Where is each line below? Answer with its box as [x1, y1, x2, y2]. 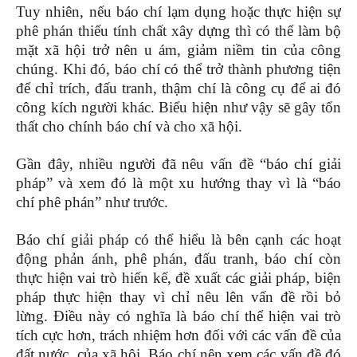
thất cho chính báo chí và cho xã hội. [16, 118, 242, 135]
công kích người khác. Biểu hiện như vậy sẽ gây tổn [16, 99, 341, 116]
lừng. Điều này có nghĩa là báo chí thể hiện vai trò [16, 308, 341, 325]
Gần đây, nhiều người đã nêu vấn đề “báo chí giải [16, 155, 341, 173]
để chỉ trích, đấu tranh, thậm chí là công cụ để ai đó [16, 80, 341, 97]
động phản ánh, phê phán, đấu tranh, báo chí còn [16, 250, 341, 268]
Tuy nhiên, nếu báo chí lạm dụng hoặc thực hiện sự [16, 3, 341, 21]
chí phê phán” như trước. [16, 194, 168, 211]
